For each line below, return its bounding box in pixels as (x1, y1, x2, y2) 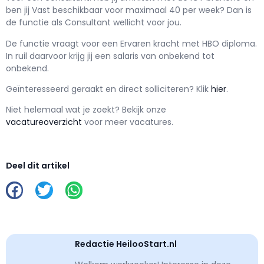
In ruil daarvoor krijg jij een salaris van (6, 49, 159, 62)
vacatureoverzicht (6, 116, 82, 128)
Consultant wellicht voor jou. (65, 16, 181, 29)
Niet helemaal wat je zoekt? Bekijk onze (6, 104, 166, 116)
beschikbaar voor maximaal (52, 4, 169, 16)
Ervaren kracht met (120, 37, 200, 49)
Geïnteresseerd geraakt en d (6, 83, 124, 95)
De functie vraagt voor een (6, 37, 120, 49)
